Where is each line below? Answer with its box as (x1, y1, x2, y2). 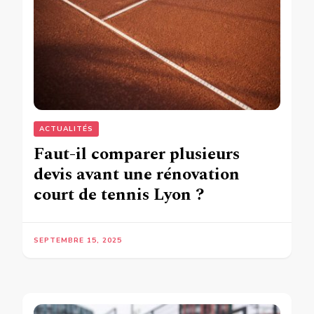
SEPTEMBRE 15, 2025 (34, 235, 122, 246)
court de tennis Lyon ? (34, 182, 204, 208)
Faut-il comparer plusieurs (34, 142, 240, 168)
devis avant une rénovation (34, 162, 240, 188)
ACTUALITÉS (39, 124, 93, 135)
